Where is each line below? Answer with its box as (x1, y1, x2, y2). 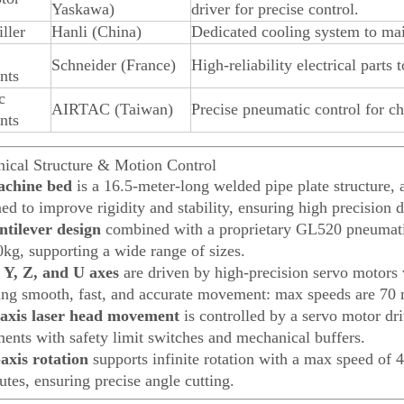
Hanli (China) (51, 23, 142, 41)
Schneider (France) (51, 56, 176, 74)
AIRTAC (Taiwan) (51, 100, 173, 118)
